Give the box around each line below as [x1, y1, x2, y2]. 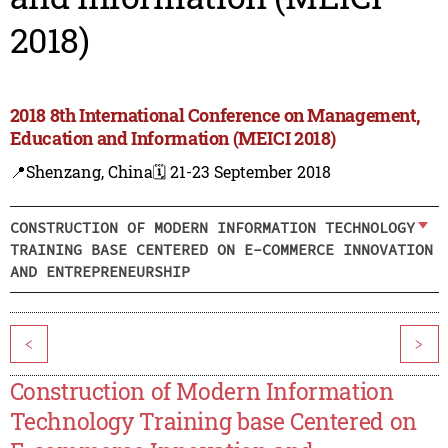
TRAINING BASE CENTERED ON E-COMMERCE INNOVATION [9, 239, 433, 259]
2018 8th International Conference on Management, [9, 103, 420, 128]
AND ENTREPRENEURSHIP [9, 261, 190, 281]
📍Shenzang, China [9, 161, 153, 183]
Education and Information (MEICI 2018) [9, 126, 337, 151]
